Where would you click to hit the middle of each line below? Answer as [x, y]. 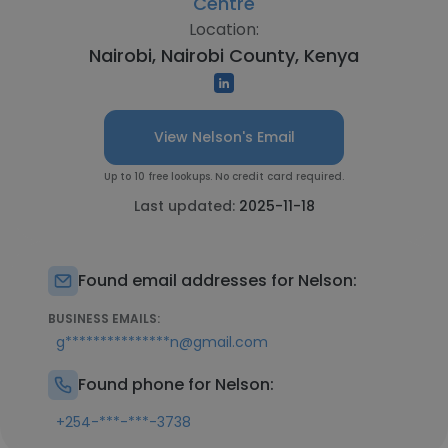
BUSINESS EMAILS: [104, 318]
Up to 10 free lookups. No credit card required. [224, 176]
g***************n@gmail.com [162, 342]
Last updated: [186, 206]
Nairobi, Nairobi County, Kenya [224, 55]
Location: [224, 29]
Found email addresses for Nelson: [217, 280]
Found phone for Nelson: [176, 384]
